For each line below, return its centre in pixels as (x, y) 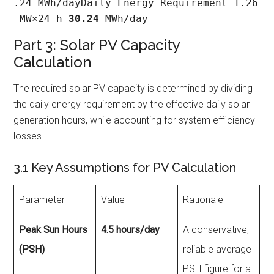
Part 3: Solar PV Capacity (97, 45)
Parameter (42, 200)
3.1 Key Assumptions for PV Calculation (125, 168)
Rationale (203, 200)
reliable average (217, 250)
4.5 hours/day (131, 230)
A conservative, (216, 230)
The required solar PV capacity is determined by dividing (133, 89)
